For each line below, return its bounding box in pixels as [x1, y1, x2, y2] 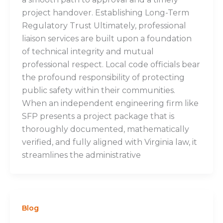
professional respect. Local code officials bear [22, 60, 200, 70]
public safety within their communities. [22, 86, 175, 96]
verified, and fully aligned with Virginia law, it [22, 137, 197, 147]
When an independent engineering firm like [22, 99, 199, 109]
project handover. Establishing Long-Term [22, 8, 189, 18]
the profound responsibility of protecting [22, 73, 185, 83]
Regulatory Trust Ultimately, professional [22, 21, 186, 31]
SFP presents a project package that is [22, 111, 174, 121]
